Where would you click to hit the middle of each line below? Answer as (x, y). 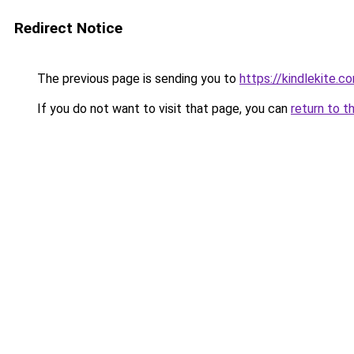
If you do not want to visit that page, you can (162, 109)
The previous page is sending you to (137, 79)
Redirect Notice (68, 28)
